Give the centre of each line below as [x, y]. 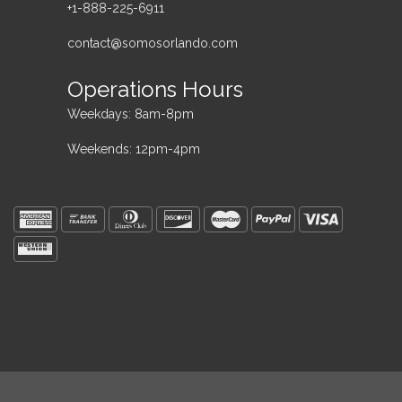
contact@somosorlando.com [153, 43]
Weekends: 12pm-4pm [134, 149]
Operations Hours [155, 89]
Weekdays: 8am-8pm [131, 114]
